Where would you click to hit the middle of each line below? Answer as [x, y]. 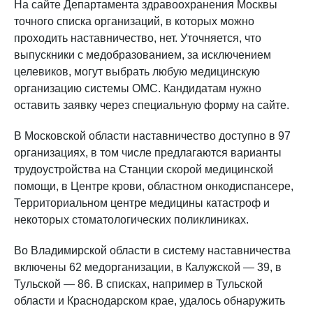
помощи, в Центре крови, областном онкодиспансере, [154, 186]
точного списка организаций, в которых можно [134, 21]
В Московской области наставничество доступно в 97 [152, 136]
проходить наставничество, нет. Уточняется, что [138, 38]
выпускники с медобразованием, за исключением [143, 54]
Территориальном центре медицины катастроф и [142, 203]
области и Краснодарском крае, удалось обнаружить [150, 300]
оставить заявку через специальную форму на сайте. [152, 105]
